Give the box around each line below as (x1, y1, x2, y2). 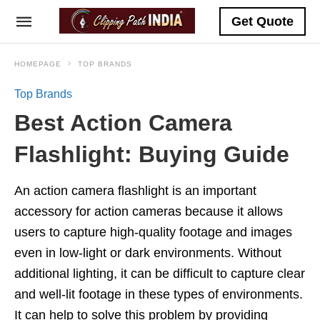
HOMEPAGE (14, 60, 61, 68)
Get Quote (231, 14, 294, 29)
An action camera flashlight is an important (14, 184, 256, 198)
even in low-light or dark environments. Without (14, 246, 281, 260)
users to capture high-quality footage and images (14, 225, 292, 239)
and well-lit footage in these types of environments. (14, 287, 303, 301)
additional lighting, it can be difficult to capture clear (14, 266, 305, 281)
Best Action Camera (14, 110, 232, 136)
